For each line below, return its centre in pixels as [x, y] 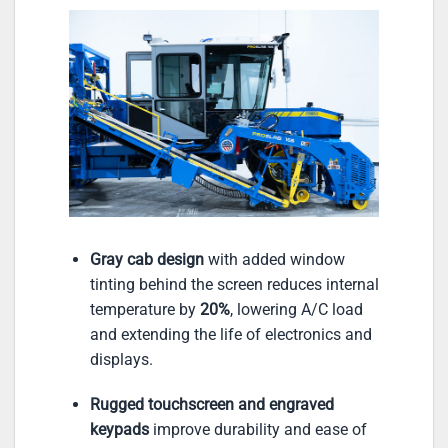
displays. [121, 359]
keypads [119, 430]
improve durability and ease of [257, 430]
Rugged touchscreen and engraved [211, 405]
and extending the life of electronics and [230, 334]
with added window [274, 259]
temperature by [144, 309]
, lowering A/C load [296, 309]
